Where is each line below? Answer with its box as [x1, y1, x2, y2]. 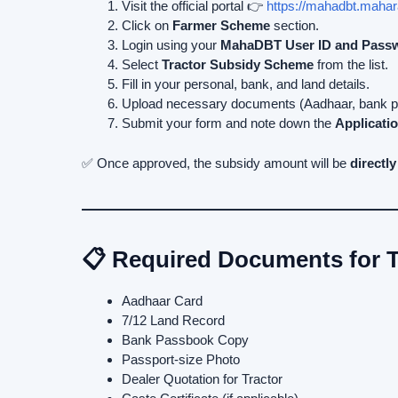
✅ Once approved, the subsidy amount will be [82, 155, 350, 171]
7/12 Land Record [122, 312, 225, 328]
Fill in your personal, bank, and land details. [122, 76, 370, 92]
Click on [122, 18, 172, 34]
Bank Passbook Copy [122, 331, 249, 347]
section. [270, 18, 319, 34]
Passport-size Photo [122, 351, 240, 367]
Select [122, 57, 162, 73]
